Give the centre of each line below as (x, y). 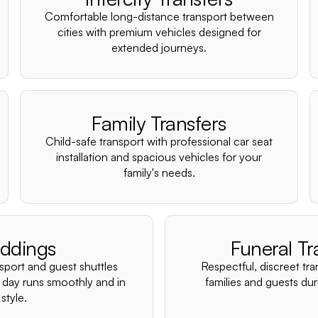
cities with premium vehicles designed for (159, 32)
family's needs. (159, 172)
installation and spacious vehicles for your (159, 157)
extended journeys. (159, 48)
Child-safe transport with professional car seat (159, 141)
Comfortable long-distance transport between (159, 16)
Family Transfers (159, 123)
